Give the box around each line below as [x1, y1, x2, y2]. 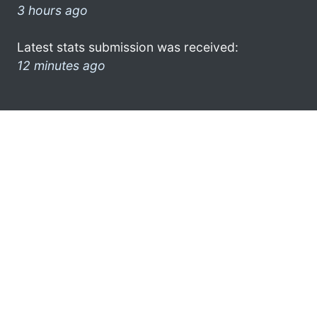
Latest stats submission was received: [17, 39, 238, 54]
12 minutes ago [17, 57, 105, 73]
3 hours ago [17, 2, 88, 18]
